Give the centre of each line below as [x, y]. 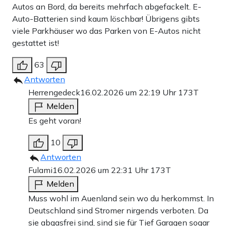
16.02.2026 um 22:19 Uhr [129, 93]
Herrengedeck [54, 93]
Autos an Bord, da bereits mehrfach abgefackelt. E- [107, 7]
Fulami [40, 170]
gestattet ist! [36, 43]
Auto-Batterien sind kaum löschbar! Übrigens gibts [106, 19]
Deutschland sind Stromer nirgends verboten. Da [118, 211]
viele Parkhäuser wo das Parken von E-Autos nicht [106, 31]
